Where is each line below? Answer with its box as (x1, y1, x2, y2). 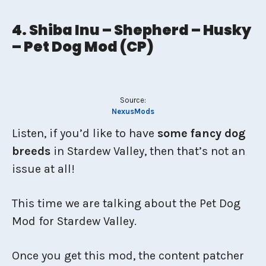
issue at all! (12, 162, 75, 176)
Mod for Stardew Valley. (12, 214, 137, 228)
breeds (12, 144, 50, 158)
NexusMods (112, 107, 154, 116)
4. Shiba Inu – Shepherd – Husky (12, 20, 251, 40)
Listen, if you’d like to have (12, 126, 154, 140)
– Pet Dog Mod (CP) (12, 36, 154, 56)
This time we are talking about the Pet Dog (12, 197, 240, 210)
